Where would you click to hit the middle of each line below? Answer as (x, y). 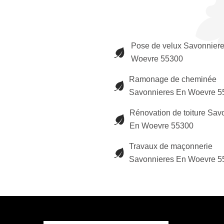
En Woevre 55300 (162, 126)
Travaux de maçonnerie (171, 146)
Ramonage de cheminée (173, 79)
